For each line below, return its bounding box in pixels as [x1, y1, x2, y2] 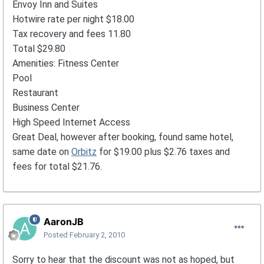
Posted [44, 230, 70, 240]
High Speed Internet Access [12, 117, 130, 128]
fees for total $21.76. [12, 161, 102, 173]
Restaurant [12, 87, 58, 99]
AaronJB [44, 216, 84, 228]
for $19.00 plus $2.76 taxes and [97, 146, 230, 158]
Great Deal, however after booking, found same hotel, [12, 131, 233, 143]
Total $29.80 [12, 43, 65, 55]
